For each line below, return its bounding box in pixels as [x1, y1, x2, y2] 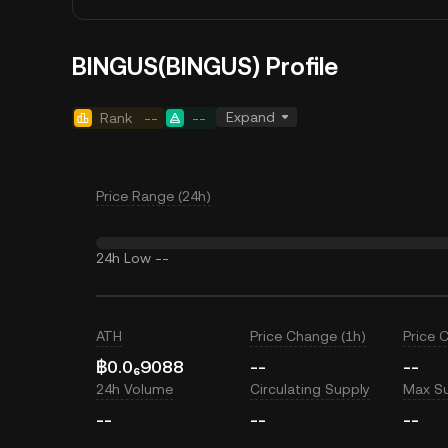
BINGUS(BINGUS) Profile [72, 53, 338, 81]
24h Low [96, 250, 151, 266]
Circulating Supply [249, 381, 370, 397]
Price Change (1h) [249, 328, 366, 344]
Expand [226, 109, 275, 125]
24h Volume [96, 381, 173, 397]
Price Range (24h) [96, 188, 211, 204]
